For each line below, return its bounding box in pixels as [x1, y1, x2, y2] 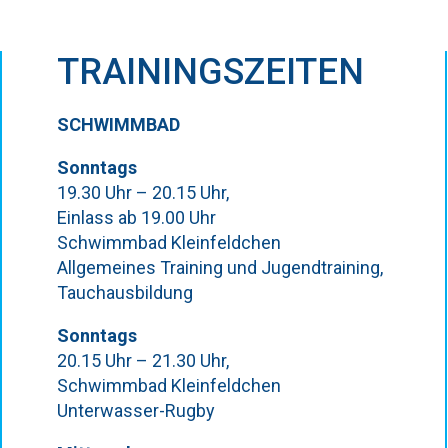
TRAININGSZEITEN [56, 51, 364, 93]
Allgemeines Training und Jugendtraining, [56, 257, 383, 278]
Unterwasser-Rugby [56, 400, 215, 421]
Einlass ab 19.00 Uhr [56, 207, 216, 228]
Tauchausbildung [56, 282, 193, 303]
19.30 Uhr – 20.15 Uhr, [56, 182, 229, 203]
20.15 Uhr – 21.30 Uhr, [56, 350, 229, 371]
